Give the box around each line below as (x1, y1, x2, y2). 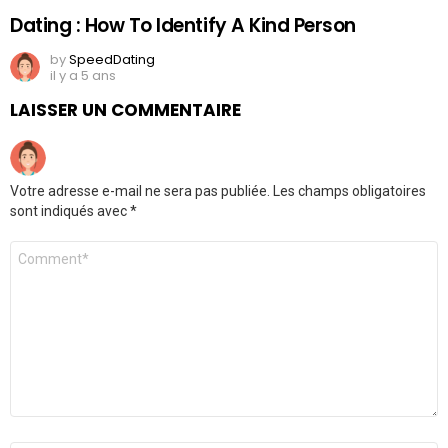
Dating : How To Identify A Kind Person (10, 11, 356, 39)
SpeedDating (69, 49, 155, 69)
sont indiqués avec (10, 202, 130, 219)
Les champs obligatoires (270, 182, 426, 199)
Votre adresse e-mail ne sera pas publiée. (10, 182, 270, 199)
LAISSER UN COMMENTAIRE (10, 97, 241, 122)
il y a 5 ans (50, 65, 116, 85)
